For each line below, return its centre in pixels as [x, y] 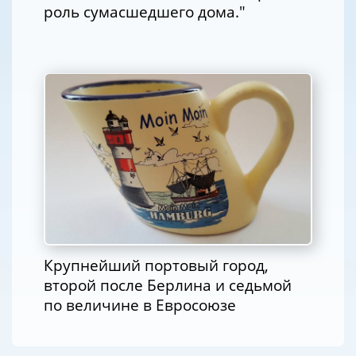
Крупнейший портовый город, [156, 265]
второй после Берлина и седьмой [168, 285]
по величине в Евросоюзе [140, 305]
